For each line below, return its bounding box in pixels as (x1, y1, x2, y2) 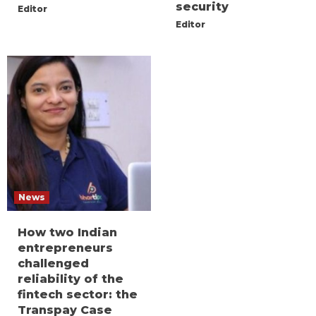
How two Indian (18, 226, 117, 240)
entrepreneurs (18, 241, 113, 255)
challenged (18, 257, 89, 271)
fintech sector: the (18, 288, 138, 302)
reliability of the (18, 272, 123, 286)
